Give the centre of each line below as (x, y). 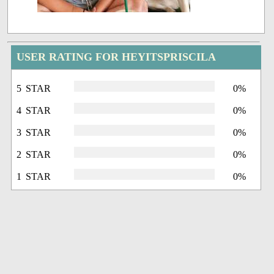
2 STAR (34, 155)
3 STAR (34, 133)
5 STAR (34, 89)
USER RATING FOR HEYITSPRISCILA (117, 57)
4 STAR (34, 111)
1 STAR (34, 177)
